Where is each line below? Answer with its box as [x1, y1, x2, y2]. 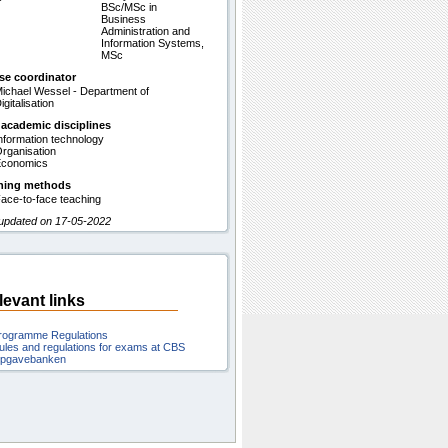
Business [101, 13, 146, 25]
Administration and [101, 25, 190, 37]
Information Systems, [101, 37, 204, 49]
